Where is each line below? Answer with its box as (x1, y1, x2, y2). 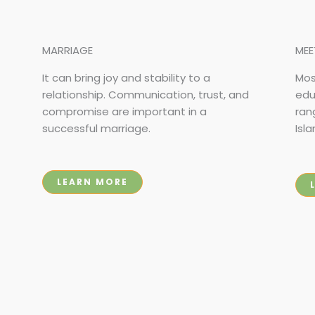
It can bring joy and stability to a (42, 70, 210, 85)
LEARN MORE (57, 176, 128, 188)
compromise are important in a (42, 103, 207, 119)
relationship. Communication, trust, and (42, 86, 249, 102)
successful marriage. (42, 120, 150, 136)
